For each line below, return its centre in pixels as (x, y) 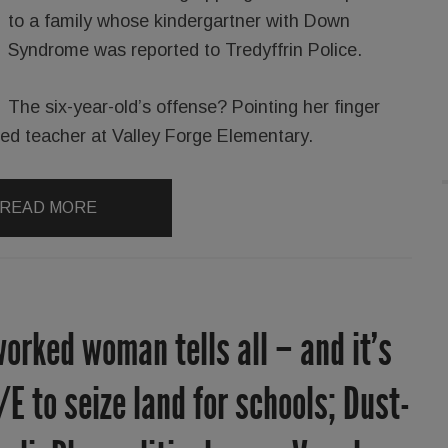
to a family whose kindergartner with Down (179, 20)
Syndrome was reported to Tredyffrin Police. (185, 49)
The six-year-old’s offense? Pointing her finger (194, 106)
